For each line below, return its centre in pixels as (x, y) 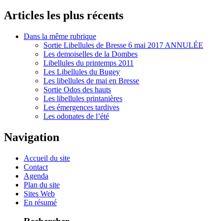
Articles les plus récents (64, 15)
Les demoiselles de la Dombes (91, 54)
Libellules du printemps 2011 (89, 63)
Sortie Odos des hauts (77, 89)
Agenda (36, 176)
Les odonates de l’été (76, 116)
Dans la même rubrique (60, 36)
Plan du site (42, 184)
